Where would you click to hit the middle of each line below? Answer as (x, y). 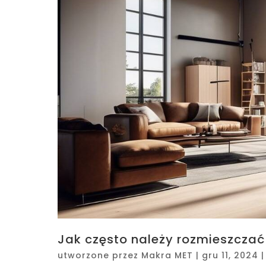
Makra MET (167, 255)
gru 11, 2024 (230, 255)
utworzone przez (99, 255)
